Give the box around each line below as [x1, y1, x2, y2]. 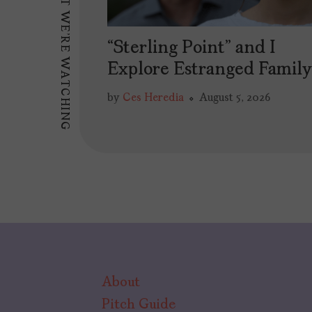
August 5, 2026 [199, 92, 270, 104]
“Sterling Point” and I [107, 38, 276, 58]
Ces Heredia [123, 92, 184, 104]
